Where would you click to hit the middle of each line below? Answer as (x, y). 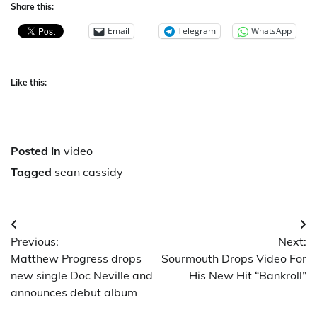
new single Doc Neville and (82, 275)
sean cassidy (89, 172)
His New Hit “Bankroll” (248, 275)
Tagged (33, 172)
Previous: (35, 241)
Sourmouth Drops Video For (234, 258)
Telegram (197, 31)
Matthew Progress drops (76, 258)
